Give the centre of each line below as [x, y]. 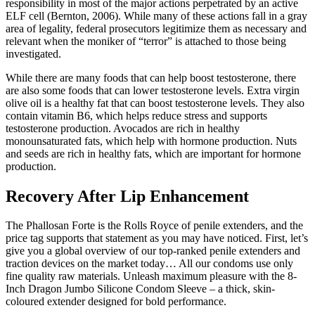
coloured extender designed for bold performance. [116, 302]
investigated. [33, 53]
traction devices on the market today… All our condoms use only [149, 264]
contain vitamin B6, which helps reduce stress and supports [136, 115]
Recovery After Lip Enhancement [127, 196]
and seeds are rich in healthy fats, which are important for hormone [153, 153]
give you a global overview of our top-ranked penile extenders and [153, 251]
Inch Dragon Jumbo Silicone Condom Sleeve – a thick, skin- [140, 289]
